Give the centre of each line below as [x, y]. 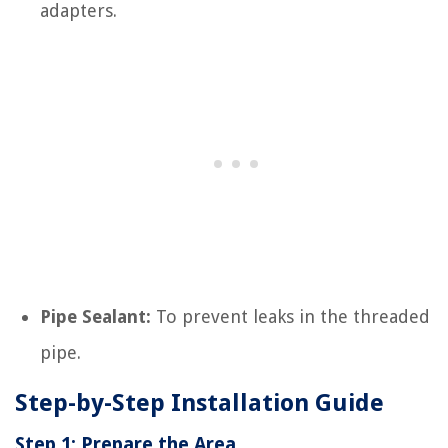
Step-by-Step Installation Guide [199, 403]
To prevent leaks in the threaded [290, 317]
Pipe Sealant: [95, 317]
